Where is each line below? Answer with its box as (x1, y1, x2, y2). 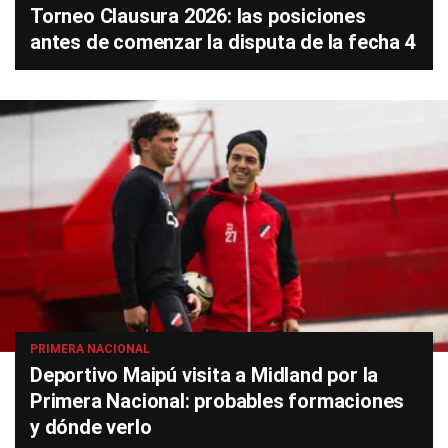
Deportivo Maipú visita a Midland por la (30, 363, 379, 388)
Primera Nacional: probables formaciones (30, 389, 405, 414)
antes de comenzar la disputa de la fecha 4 (30, 30, 416, 55)
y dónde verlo (30, 415, 152, 440)
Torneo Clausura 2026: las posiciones (30, 4, 366, 29)
